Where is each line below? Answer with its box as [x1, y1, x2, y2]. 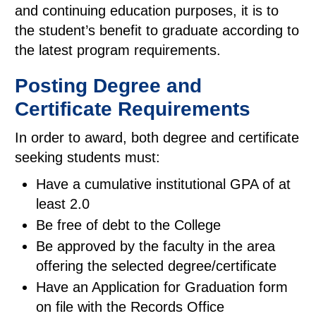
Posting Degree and [15, 75, 202, 97]
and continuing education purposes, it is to [15, 3, 279, 18]
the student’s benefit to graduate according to [15, 23, 299, 38]
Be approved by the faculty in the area [36, 238, 275, 254]
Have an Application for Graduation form [36, 279, 288, 295]
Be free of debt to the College [36, 217, 221, 233]
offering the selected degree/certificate [36, 258, 276, 274]
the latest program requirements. [15, 42, 221, 58]
